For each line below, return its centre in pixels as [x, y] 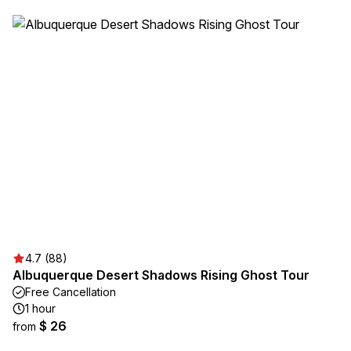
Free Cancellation [71, 292]
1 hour [40, 308]
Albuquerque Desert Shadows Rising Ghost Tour [161, 275]
